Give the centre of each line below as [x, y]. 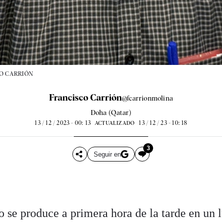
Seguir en [107, 154]
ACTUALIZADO [115, 123]
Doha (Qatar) [111, 113]
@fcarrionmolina [147, 98]
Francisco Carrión [85, 98]
